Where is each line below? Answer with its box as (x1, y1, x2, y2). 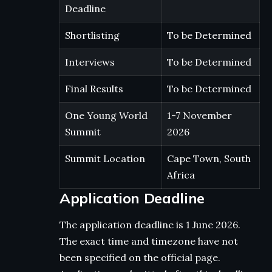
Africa (167, 168, 195, 181)
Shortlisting (65, 29, 120, 41)
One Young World (65, 109, 148, 121)
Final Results (65, 82, 123, 95)
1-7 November (167, 109, 232, 121)
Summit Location (65, 152, 145, 165)
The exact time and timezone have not (59, 234, 238, 247)
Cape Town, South (167, 152, 251, 165)
